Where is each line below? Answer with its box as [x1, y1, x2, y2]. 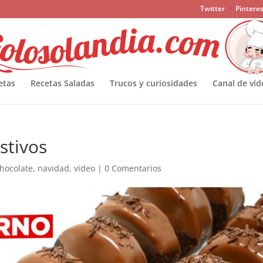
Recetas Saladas [30, 77, 95, 89]
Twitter [200, 4, 225, 14]
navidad [38, 163, 70, 174]
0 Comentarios [104, 163, 162, 174]
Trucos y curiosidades [109, 77, 197, 89]
